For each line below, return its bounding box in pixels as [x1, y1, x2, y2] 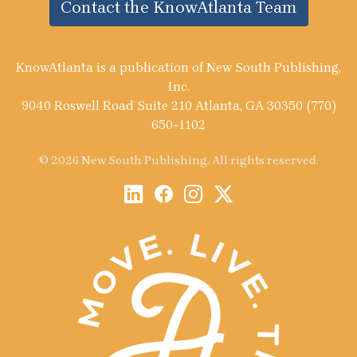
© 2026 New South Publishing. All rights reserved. [38, 153, 319, 168]
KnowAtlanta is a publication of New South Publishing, [16, 60, 341, 76]
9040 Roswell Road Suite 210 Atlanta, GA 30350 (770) [21, 98, 336, 114]
